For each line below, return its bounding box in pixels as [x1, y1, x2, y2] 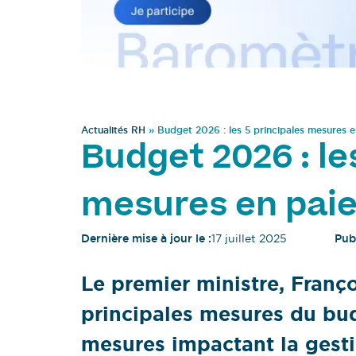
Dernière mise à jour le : [81, 231, 211, 246]
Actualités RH [81, 124, 145, 137]
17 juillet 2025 [211, 231, 287, 246]
